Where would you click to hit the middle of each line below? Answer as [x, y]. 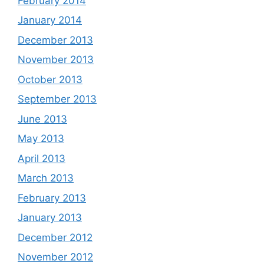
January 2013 [50, 217]
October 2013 [50, 79]
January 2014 [50, 20]
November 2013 [56, 60]
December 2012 [55, 237]
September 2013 [57, 99]
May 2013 [41, 138]
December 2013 [55, 40]
